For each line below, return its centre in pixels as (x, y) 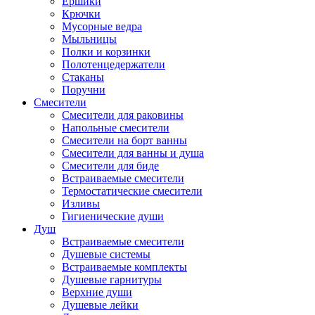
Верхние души (97, 292)
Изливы (81, 203)
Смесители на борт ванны (124, 140)
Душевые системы (106, 254)
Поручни (84, 89)
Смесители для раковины (123, 115)
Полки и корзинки (106, 51)
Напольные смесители (116, 127)
